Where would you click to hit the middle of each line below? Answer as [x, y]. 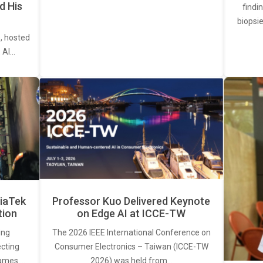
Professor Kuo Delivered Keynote [131, 201]
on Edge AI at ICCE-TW [131, 214]
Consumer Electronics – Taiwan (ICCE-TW [131, 247]
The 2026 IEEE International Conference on [131, 233]
